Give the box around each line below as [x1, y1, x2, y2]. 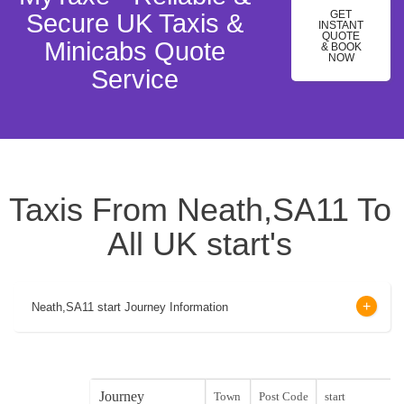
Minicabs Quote [43, 37, 225, 67]
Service [90, 65, 179, 95]
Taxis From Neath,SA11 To [8, 191, 391, 229]
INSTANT [318, 19, 363, 32]
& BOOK [320, 41, 362, 54]
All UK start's [107, 225, 292, 263]
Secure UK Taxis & [25, 9, 243, 39]
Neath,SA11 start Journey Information [32, 300, 228, 315]
